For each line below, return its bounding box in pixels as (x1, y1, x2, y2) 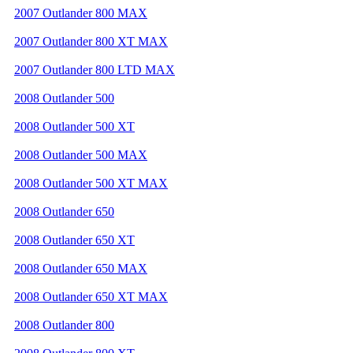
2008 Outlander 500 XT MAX (14, 176, 168, 190)
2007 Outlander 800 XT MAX (14, 34, 168, 48)
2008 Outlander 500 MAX (14, 147, 147, 162)
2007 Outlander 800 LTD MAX (14, 62, 175, 76)
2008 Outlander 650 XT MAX (14, 289, 168, 303)
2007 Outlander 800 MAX (14, 6, 147, 20)
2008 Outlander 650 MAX (14, 261, 147, 275)
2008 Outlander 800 (14, 318, 114, 332)
